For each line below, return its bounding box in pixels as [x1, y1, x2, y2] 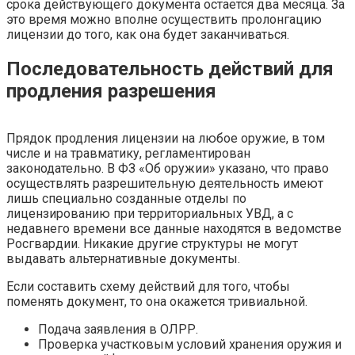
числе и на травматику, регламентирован [6, 145, 250, 161]
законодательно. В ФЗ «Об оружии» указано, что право [6, 160, 329, 176]
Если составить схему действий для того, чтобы [6, 278, 290, 294]
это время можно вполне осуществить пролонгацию [6, 11, 322, 27]
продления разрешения [6, 79, 216, 102]
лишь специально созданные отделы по [6, 190, 246, 206]
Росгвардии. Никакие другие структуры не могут [6, 235, 298, 251]
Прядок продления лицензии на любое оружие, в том [6, 130, 325, 146]
